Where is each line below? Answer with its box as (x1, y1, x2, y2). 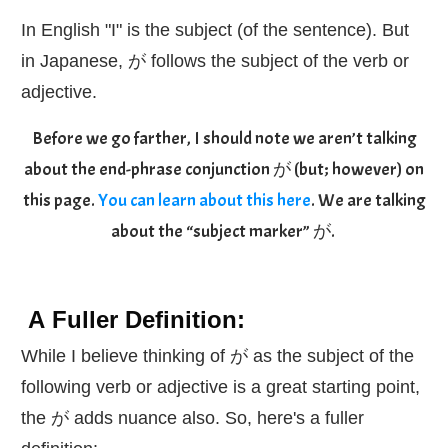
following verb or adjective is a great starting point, (21, 376, 420, 397)
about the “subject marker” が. (110, 219, 338, 243)
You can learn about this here (97, 188, 311, 212)
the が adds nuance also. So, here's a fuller (21, 407, 364, 428)
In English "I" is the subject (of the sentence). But (21, 19, 409, 40)
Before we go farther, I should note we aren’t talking (31, 126, 417, 150)
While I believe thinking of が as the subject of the (21, 345, 414, 366)
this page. (22, 188, 98, 212)
